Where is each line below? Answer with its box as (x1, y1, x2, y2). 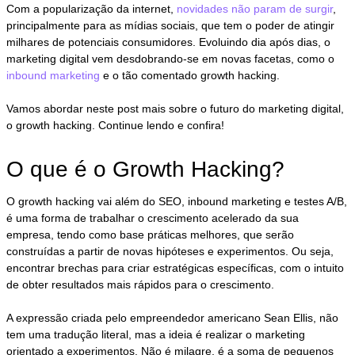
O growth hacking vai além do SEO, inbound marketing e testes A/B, (6, 194, 348, 208)
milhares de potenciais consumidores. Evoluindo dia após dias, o (6, 35, 331, 48)
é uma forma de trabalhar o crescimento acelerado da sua (6, 211, 300, 224)
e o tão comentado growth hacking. (100, 68, 281, 82)
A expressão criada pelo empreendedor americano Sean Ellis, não (6, 311, 339, 324)
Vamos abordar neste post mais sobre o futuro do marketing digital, (6, 101, 345, 115)
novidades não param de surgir (177, 2, 334, 15)
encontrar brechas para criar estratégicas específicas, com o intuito (6, 261, 345, 274)
